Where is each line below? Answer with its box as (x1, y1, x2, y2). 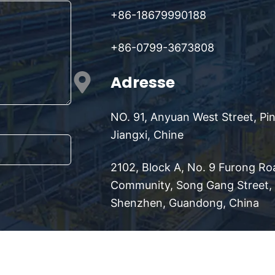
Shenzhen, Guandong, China (110, 196, 259, 210)
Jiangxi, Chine (110, 128, 184, 142)
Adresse (110, 72, 175, 94)
